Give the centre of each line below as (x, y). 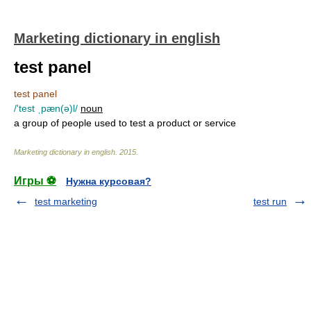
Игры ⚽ (35, 181)
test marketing (66, 201)
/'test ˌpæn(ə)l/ (46, 108)
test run (270, 201)
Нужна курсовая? (109, 181)
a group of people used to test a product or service (125, 123)
